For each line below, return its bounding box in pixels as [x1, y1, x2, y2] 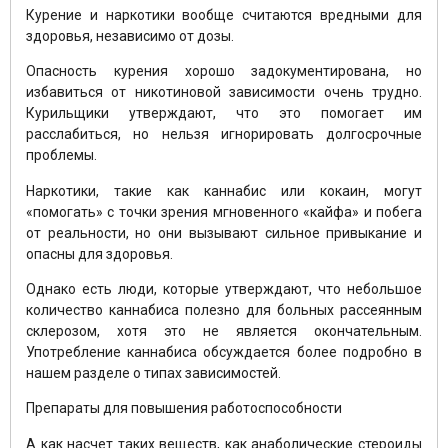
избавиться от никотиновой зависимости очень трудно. [26, 84, 422, 101]
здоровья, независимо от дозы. [26, 27, 234, 44]
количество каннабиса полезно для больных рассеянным [26, 301, 422, 318]
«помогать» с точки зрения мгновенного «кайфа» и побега [26, 203, 422, 220]
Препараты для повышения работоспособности [26, 400, 342, 417]
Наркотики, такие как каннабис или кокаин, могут [26, 182, 422, 199]
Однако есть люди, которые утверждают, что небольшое [26, 280, 422, 297]
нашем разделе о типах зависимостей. [26, 364, 281, 381]
